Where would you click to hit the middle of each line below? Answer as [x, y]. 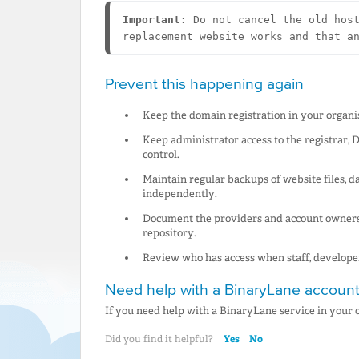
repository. [169, 233]
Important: [155, 20]
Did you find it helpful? [160, 339]
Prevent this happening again [204, 84]
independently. [179, 194]
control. [161, 155]
